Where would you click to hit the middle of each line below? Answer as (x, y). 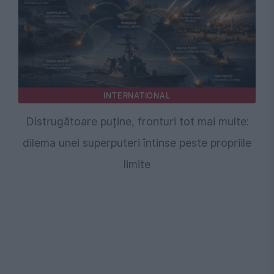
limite (137, 165)
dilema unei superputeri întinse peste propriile (137, 143)
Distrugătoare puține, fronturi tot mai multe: (137, 122)
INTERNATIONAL (137, 96)
